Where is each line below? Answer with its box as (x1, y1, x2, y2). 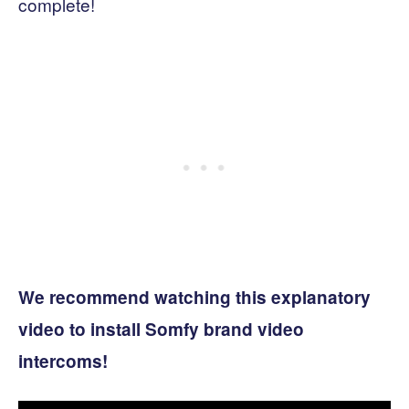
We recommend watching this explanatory (18, 285, 371, 310)
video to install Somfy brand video (18, 317, 304, 342)
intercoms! (18, 349, 108, 374)
